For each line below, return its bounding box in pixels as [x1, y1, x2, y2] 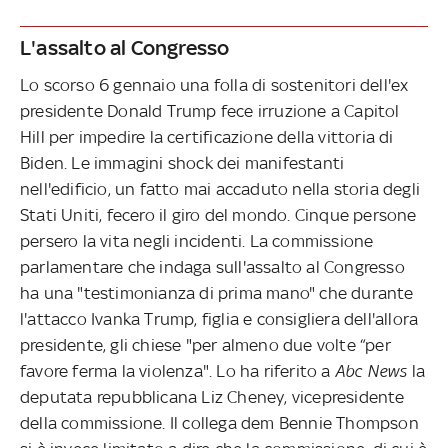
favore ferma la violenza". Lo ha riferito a [20, 360, 335, 381]
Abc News [334, 360, 408, 381]
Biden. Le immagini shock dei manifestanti [20, 152, 345, 173]
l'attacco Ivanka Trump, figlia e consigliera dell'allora [20, 308, 419, 329]
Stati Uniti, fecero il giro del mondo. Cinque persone [20, 204, 417, 225]
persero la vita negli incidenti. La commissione [20, 230, 374, 251]
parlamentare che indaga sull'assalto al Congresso [20, 256, 405, 277]
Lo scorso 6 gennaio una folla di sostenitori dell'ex [20, 74, 409, 95]
